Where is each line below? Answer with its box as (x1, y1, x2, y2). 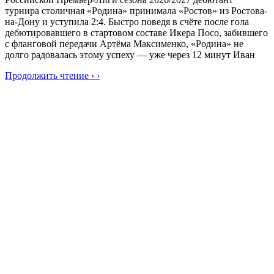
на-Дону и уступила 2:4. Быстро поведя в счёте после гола (5, 17, 249, 28)
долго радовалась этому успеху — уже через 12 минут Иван (5, 50, 255, 61)
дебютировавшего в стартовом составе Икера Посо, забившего (5, 28, 268, 39)
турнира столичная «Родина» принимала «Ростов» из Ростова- (5, 6, 267, 17)
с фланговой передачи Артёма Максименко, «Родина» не (5, 39, 243, 50)
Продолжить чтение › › (5, 70, 100, 81)
